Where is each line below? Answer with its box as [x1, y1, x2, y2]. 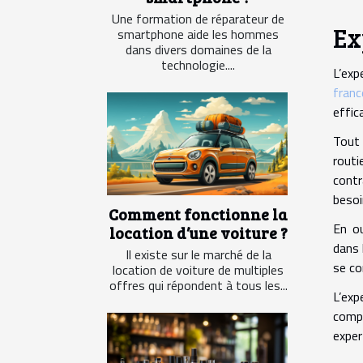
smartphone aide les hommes [117, 23, 279, 44]
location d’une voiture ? [109, 221, 288, 243]
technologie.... [161, 54, 235, 75]
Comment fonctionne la [109, 203, 288, 224]
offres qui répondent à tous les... [109, 275, 288, 295]
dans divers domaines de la [125, 39, 271, 59]
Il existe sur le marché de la [125, 244, 271, 264]
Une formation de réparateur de [112, 8, 284, 28]
